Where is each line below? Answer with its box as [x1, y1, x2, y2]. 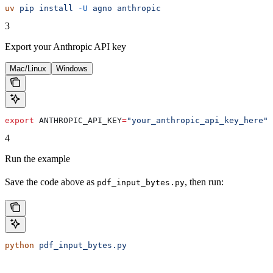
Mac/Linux [10, 63, 46, 73]
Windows [56, 63, 88, 73]
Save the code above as [5, 176, 97, 187]
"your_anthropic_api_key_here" [127, 115, 268, 125]
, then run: [185, 176, 224, 187]
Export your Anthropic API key [5, 41, 126, 52]
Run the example [5, 153, 70, 164]
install [34, 3, 73, 13]
